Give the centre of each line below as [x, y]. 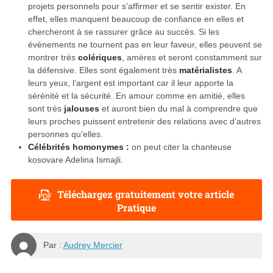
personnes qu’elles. [66, 134]
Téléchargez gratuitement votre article [146, 194]
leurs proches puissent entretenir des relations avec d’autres [144, 121]
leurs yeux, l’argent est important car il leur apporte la [131, 83]
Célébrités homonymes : [79, 147]
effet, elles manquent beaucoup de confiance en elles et [136, 19]
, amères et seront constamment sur [192, 57]
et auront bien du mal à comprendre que [180, 108]
